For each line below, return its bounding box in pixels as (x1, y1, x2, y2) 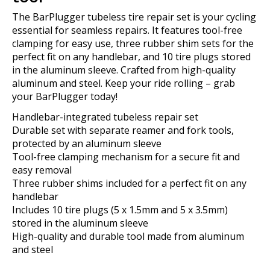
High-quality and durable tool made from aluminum (12, 229, 244, 243)
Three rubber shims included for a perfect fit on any (12, 176, 246, 190)
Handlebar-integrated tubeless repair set (12, 110, 198, 124)
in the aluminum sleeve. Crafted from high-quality (12, 63, 236, 77)
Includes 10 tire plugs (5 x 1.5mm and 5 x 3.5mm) (12, 202, 228, 216)
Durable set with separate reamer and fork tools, (12, 123, 234, 137)
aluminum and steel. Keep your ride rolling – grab (12, 76, 235, 90)
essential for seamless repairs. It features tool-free (12, 23, 242, 37)
